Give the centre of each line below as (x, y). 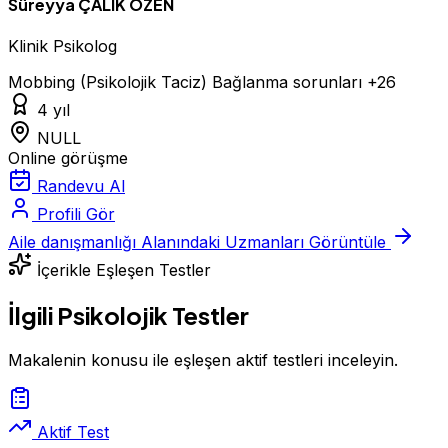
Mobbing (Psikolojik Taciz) (110, 82)
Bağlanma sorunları (289, 82)
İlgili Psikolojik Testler (128, 315)
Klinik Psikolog (62, 46)
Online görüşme (68, 158)
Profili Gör (76, 214)
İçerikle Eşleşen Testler (124, 270)
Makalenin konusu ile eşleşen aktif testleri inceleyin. (203, 359)
